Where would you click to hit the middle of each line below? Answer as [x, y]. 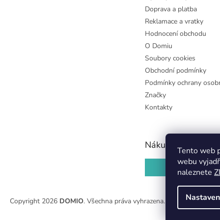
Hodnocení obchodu [176, 34]
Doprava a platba [171, 9]
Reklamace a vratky [174, 22]
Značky [155, 95]
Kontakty [159, 108]
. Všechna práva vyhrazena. [124, 201]
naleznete [196, 172]
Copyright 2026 [35, 201]
